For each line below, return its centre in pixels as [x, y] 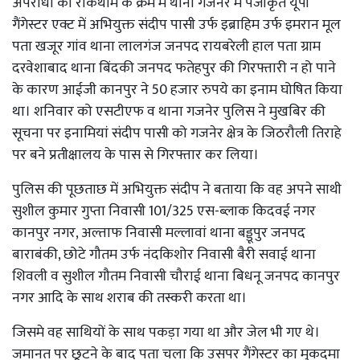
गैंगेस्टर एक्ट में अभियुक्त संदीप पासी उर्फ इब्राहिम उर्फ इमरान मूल [176, 25]
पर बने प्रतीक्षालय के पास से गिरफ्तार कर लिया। [137, 155]
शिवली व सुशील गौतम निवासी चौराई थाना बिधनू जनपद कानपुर [176, 276]
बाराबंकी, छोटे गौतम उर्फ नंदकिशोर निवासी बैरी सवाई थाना [164, 254]
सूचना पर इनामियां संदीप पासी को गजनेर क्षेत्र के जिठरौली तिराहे [177, 133]
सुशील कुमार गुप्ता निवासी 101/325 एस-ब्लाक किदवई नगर [164, 211]
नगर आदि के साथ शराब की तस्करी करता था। [131, 298]
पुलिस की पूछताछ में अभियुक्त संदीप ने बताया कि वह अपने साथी [177, 189]
